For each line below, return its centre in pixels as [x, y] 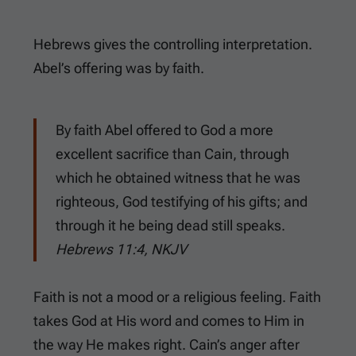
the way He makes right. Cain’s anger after [166, 345]
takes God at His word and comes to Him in [169, 321]
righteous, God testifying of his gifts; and [182, 202]
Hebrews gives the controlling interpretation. [173, 44]
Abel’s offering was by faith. [119, 68]
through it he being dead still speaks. [170, 226]
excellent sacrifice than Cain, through [172, 154]
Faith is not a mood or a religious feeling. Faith [177, 297]
